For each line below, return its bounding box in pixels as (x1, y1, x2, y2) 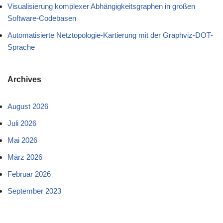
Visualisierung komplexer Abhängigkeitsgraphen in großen (7, 2, 195, 11)
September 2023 (7, 187, 61, 196)
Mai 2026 (7, 136, 37, 145)
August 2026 (7, 102, 48, 111)
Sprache (7, 43, 35, 52)
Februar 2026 (7, 170, 51, 179)
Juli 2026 (7, 119, 36, 128)
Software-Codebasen (7, 14, 76, 23)
